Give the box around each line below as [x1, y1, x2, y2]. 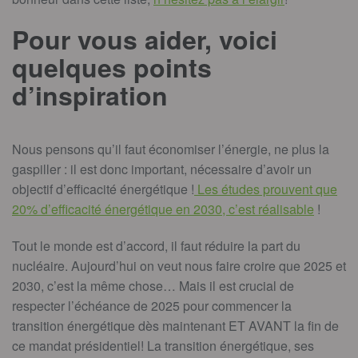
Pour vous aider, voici [12, 21, 277, 58]
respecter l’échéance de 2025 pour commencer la [12, 296, 292, 315]
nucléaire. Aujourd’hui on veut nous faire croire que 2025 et [12, 257, 346, 275]
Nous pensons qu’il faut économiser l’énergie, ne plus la [12, 140, 329, 158]
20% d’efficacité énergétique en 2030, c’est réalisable [12, 200, 314, 218]
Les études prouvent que [194, 180, 337, 198]
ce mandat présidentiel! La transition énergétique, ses [12, 336, 314, 355]
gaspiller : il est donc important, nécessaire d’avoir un [12, 160, 312, 178]
